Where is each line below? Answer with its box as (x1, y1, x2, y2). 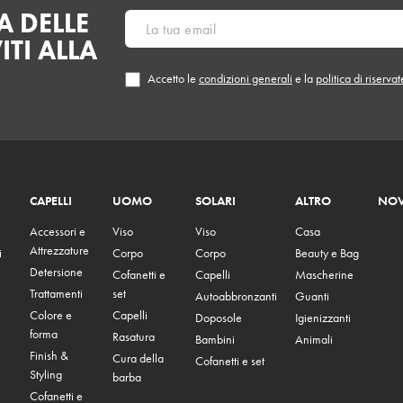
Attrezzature (29, 242, 89, 259)
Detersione (29, 264, 83, 281)
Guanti (295, 288, 330, 305)
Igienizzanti (295, 309, 352, 327)
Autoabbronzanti (195, 288, 278, 305)
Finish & (29, 347, 68, 364)
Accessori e (29, 223, 85, 240)
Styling (29, 366, 62, 383)
